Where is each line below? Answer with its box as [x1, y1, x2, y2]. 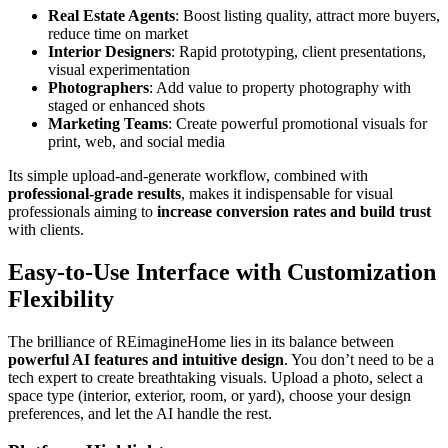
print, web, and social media [48, 132, 225, 150]
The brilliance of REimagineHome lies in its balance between [8, 332, 394, 350]
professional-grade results [8, 184, 181, 202]
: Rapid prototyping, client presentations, [171, 42, 426, 60]
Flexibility [8, 285, 114, 312]
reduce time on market [48, 24, 188, 42]
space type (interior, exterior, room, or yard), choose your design [8, 386, 411, 404]
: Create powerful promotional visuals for [168, 114, 427, 132]
